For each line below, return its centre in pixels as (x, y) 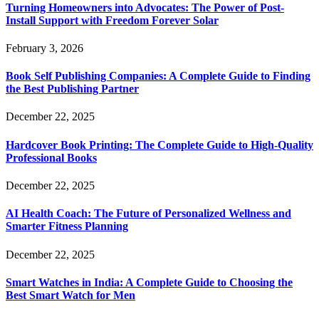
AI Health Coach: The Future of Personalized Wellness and (148, 214)
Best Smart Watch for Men (70, 295)
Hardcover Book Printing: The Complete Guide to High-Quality (159, 145)
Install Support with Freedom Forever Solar (112, 20)
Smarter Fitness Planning (67, 226)
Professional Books (51, 157)
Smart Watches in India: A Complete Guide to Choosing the (149, 282)
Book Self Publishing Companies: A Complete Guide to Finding (158, 76)
